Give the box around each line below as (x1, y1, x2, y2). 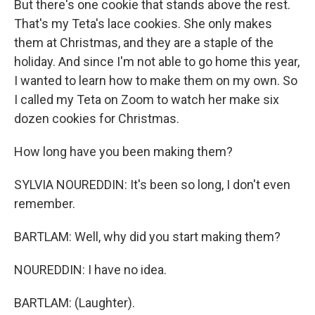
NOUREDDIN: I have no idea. (14, 262, 167, 277)
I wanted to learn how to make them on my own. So (14, 73, 297, 88)
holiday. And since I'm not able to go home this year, (14, 54, 300, 69)
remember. (14, 196, 75, 211)
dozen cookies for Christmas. (14, 111, 179, 126)
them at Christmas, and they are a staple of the (14, 35, 274, 50)
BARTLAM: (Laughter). (14, 295, 135, 310)
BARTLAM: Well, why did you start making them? (14, 229, 281, 244)
